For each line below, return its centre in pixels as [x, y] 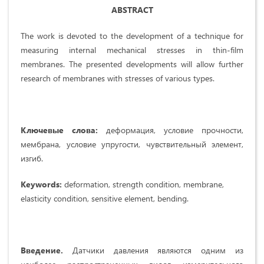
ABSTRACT [132, 10]
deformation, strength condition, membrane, [144, 184]
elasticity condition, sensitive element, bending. [105, 199]
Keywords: [42, 184]
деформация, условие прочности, [171, 130]
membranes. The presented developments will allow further [132, 64]
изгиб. [32, 159]
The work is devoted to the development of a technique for [132, 36]
